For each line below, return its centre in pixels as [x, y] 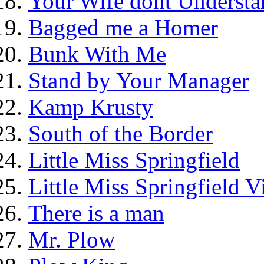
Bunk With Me [97, 54]
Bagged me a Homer [123, 27]
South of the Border [121, 133]
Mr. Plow [72, 240]
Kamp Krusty [91, 107]
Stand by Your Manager [139, 80]
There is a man [96, 213]
